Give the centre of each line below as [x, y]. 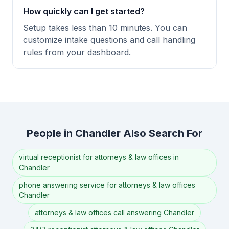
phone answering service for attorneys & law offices [107, 185]
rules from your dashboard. [77, 52]
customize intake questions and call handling [109, 40]
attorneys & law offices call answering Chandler [114, 212]
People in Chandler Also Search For [114, 133]
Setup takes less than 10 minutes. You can [105, 28]
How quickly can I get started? [84, 11]
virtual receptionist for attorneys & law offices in [99, 157]
